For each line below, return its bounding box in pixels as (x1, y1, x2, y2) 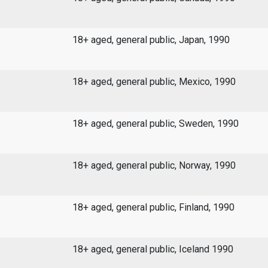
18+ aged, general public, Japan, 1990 (72, 34, 230, 46)
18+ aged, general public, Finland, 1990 (72, 202, 234, 214)
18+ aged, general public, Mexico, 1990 (72, 76, 236, 88)
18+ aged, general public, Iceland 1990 (72, 243, 233, 255)
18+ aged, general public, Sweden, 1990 (72, 118, 239, 130)
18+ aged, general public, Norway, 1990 (72, 160, 236, 172)
